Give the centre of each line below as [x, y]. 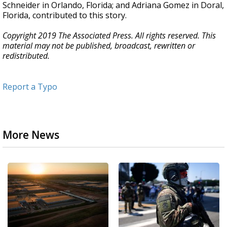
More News [31, 135]
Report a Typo [30, 87]
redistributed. [26, 56]
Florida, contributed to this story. [65, 15]
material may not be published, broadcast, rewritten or [99, 46]
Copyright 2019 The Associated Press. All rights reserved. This [109, 35]
